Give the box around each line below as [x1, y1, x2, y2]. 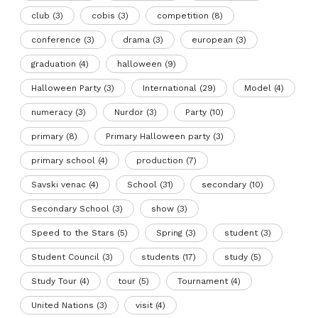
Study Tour [31, 276, 77, 287]
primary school [31, 155, 96, 166]
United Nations [31, 300, 94, 311]
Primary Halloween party [106, 131, 211, 142]
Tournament [177, 276, 229, 287]
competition [157, 11, 209, 21]
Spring [156, 228, 183, 238]
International [143, 83, 197, 94]
